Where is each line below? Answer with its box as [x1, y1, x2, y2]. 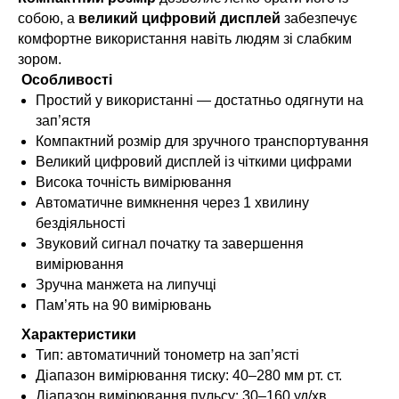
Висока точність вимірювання [36, 175, 232, 191]
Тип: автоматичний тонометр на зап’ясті [36, 347, 299, 363]
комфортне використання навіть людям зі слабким [18, 31, 352, 47]
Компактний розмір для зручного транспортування [36, 134, 369, 150]
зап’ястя [36, 113, 91, 129]
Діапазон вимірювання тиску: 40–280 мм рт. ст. [36, 368, 342, 384]
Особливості [18, 72, 112, 88]
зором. [18, 52, 61, 68]
